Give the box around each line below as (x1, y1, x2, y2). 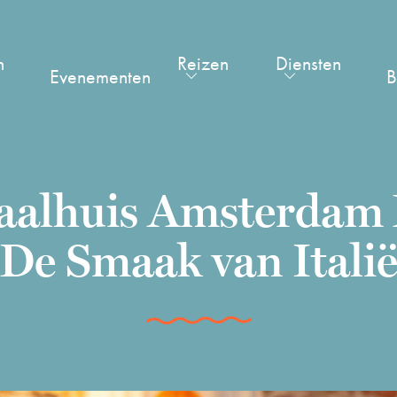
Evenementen (50, 63, 152, 90)
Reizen (177, 51, 230, 77)
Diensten (275, 51, 341, 77)
